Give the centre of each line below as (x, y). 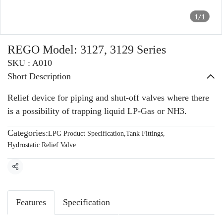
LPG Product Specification (86, 134)
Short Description (39, 76)
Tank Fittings (144, 134)
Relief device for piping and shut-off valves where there (108, 98)
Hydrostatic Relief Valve (42, 145)
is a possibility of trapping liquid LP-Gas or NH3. (97, 111)
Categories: (28, 133)
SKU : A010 (30, 63)
